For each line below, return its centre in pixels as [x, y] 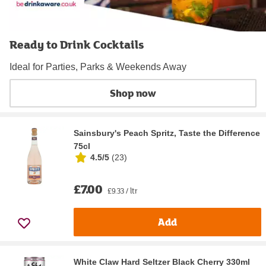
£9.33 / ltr [123, 190]
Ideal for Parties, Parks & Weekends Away [98, 66]
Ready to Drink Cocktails [77, 44]
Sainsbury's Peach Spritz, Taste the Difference [167, 133]
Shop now [133, 93]
